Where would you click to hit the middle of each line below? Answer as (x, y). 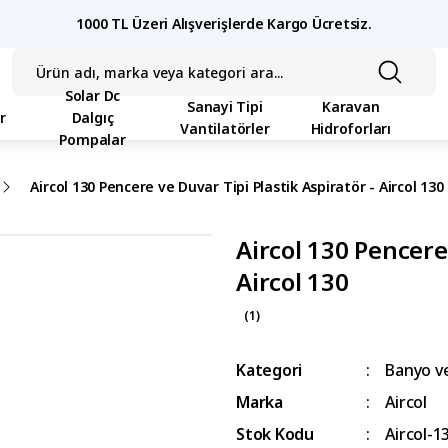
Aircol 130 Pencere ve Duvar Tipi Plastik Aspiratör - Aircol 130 (237, 186)
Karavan (351, 106)
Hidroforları (350, 128)
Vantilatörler (225, 128)
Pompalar (92, 139)
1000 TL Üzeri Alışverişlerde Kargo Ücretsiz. (224, 23)
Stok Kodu (275, 434)
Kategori (269, 370)
